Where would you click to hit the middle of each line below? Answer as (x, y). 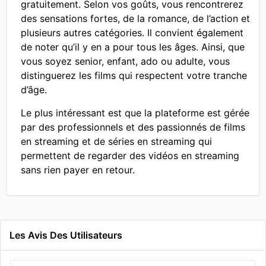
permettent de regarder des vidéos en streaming (130, 156)
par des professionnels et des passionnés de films (133, 127)
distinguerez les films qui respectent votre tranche (134, 75)
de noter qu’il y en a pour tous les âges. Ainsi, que (133, 47)
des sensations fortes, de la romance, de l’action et (135, 18)
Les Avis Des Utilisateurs (66, 235)
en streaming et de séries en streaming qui (116, 141)
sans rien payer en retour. (78, 170)
